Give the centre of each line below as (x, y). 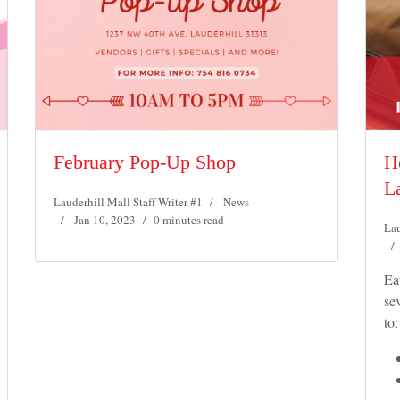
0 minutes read (189, 220)
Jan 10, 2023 (105, 220)
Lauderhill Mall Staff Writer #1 (128, 202)
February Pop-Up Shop (145, 162)
